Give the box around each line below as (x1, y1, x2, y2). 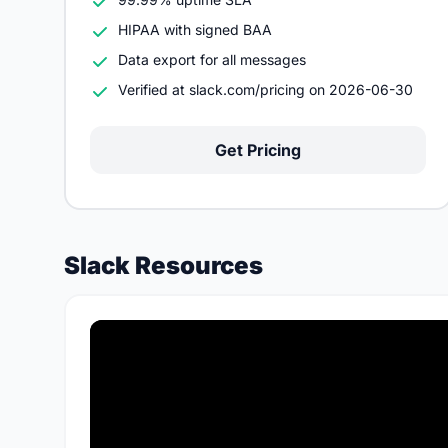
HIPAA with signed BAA (118, 21, 272, 38)
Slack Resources (64, 251, 263, 280)
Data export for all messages (118, 51, 306, 68)
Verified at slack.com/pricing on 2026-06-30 (118, 81, 413, 98)
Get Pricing (215, 140, 301, 160)
